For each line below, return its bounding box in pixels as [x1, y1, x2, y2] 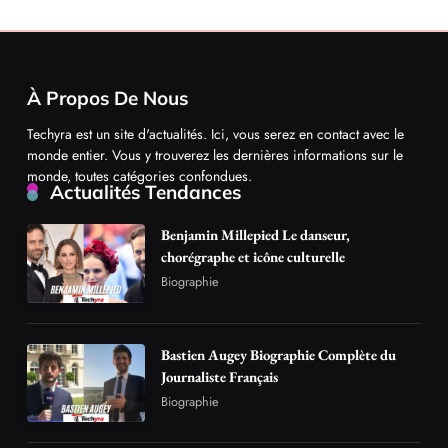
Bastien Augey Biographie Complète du [161, 344, 397, 364]
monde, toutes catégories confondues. [27, 165, 252, 186]
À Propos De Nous [27, 85, 188, 110]
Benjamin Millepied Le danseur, [161, 224, 351, 244]
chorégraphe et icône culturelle [161, 246, 346, 266]
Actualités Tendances [50, 179, 241, 204]
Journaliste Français [161, 366, 279, 386]
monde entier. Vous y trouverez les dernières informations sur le [27, 144, 403, 165]
